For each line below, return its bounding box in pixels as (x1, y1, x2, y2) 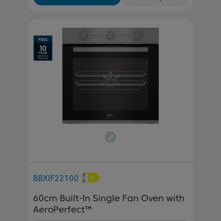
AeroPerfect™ (33, 204, 92, 215)
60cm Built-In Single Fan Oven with (33, 192, 184, 203)
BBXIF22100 (33, 173, 79, 183)
